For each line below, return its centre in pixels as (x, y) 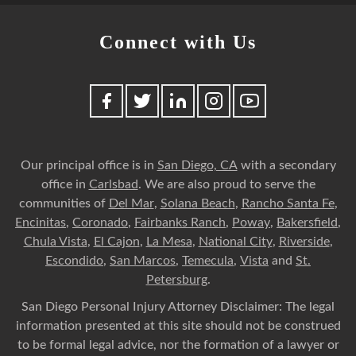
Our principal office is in (89, 166)
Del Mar (131, 204)
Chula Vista (55, 242)
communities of (64, 204)
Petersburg (176, 280)
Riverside (304, 242)
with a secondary (286, 166)
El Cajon (116, 242)
